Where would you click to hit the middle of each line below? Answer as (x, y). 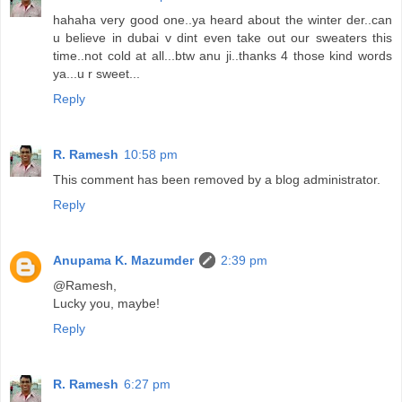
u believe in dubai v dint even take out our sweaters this (223, 38)
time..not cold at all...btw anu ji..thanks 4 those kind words (223, 56)
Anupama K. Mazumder (123, 261)
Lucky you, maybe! (106, 304)
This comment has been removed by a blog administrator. (217, 180)
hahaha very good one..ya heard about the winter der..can (223, 20)
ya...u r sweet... (96, 74)
